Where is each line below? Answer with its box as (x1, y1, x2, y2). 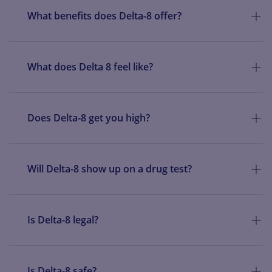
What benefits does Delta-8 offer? (27, 9, 182, 23)
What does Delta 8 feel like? (27, 60, 153, 74)
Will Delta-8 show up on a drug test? (27, 162, 192, 176)
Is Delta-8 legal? (27, 213, 98, 227)
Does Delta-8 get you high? (27, 111, 150, 125)
